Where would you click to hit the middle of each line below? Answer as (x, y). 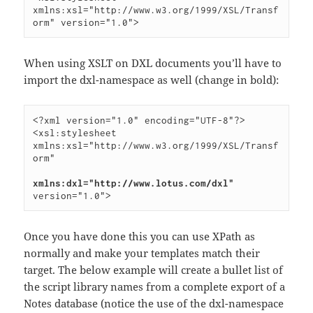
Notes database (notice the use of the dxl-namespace (154, 303)
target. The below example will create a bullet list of (154, 269)
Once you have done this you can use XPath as (140, 236)
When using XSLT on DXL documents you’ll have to (153, 63)
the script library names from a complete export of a (155, 286)
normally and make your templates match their (142, 253)
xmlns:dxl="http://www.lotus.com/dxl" (134, 183)
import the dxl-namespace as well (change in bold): (152, 79)
